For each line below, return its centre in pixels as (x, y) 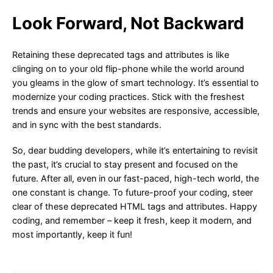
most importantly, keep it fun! (72, 234)
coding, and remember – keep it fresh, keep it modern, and (132, 220)
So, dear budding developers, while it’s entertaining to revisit (135, 150)
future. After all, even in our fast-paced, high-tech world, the (136, 178)
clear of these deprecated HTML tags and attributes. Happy (135, 206)
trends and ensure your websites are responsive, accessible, (136, 111)
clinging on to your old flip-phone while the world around (128, 69)
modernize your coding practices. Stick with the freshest (128, 97)
